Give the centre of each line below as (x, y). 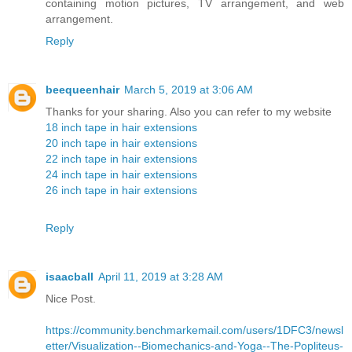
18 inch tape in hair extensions (121, 127)
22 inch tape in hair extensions (121, 158)
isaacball (70, 276)
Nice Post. (71, 298)
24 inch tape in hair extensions (121, 174)
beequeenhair (82, 89)
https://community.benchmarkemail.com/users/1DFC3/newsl (194, 330)
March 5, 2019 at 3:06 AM (189, 89)
